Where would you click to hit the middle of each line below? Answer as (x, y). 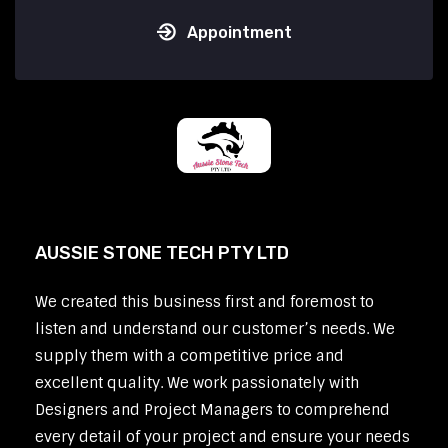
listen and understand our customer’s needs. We (215, 329)
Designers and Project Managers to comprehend (212, 410)
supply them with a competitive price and (189, 356)
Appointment (239, 33)
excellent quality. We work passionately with (197, 383)
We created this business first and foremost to (204, 302)
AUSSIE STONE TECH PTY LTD (162, 253)
